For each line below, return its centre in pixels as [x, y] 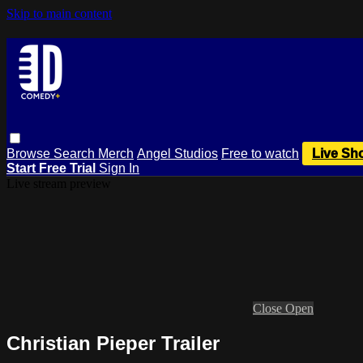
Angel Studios [177, 153]
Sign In [119, 168]
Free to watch [260, 153]
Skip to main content [59, 13]
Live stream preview [59, 183]
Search [76, 153]
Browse [30, 153]
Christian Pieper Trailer [113, 343]
